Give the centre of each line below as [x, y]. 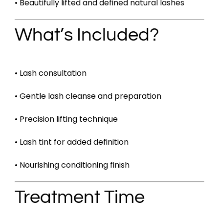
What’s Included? [87, 35]
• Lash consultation [50, 73]
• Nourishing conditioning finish [72, 165]
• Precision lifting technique [66, 119]
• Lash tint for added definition [71, 142]
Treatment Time [79, 197]
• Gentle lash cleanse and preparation [88, 96]
